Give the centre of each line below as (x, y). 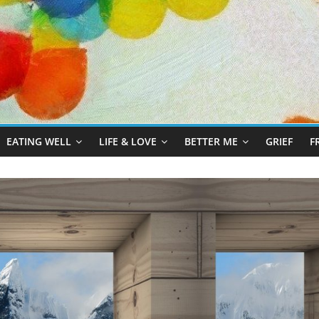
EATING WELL (39, 142)
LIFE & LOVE (128, 142)
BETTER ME (211, 142)
